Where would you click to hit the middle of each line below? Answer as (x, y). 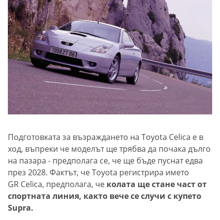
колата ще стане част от (157, 184)
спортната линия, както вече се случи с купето (105, 196)
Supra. (21, 208)
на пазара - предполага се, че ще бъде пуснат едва (105, 161)
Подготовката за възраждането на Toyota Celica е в (106, 137)
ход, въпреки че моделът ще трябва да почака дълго (109, 149)
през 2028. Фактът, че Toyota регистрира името (98, 173)
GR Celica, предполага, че (57, 184)
